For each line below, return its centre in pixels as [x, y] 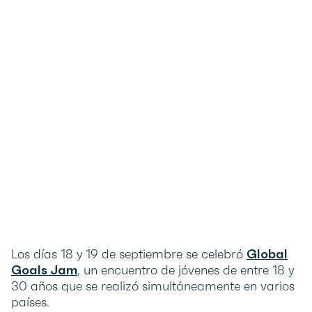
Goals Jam [44, 270]
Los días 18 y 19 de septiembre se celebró [129, 254]
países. [30, 302]
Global [267, 254]
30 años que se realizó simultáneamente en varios [153, 286]
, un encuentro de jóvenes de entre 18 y [186, 270]
